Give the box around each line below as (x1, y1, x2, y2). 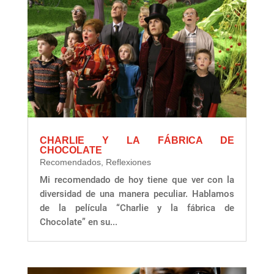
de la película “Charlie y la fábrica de (39, 202, 235, 214)
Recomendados (39, 157, 101, 168)
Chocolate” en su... (39, 217, 117, 228)
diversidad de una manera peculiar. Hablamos (39, 188, 235, 200)
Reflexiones (105, 157, 151, 168)
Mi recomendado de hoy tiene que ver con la (39, 174, 235, 186)
